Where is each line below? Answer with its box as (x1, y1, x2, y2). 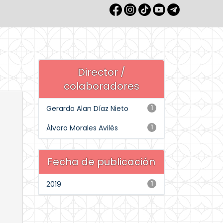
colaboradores (63, 79, 139, 93)
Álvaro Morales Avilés (46, 123, 118, 133)
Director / (77, 65, 125, 79)
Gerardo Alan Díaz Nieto (46, 104, 128, 113)
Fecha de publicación (47, 155, 155, 169)
